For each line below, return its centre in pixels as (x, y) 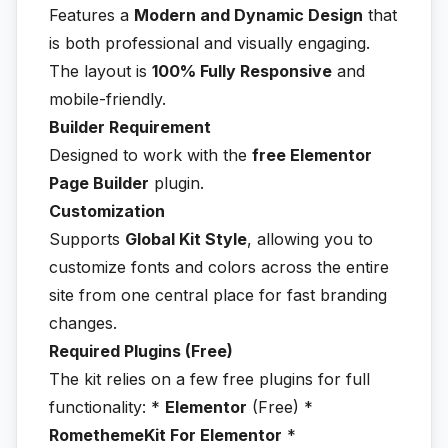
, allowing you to (310, 238)
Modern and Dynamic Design (248, 14)
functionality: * (107, 406)
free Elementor (312, 154)
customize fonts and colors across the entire (219, 266)
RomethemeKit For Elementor (165, 434)
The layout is (100, 70)
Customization (107, 210)
